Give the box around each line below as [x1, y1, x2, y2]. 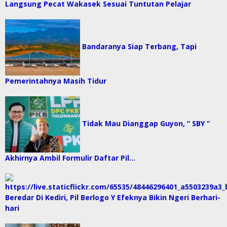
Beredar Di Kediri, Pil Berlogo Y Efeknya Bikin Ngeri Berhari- [5, 192, 220, 202]
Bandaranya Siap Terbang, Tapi [82, 41, 197, 51]
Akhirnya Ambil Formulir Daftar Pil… [5, 153, 135, 163]
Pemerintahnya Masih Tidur [5, 75, 106, 86]
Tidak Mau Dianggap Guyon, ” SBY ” [82, 118, 210, 128]
